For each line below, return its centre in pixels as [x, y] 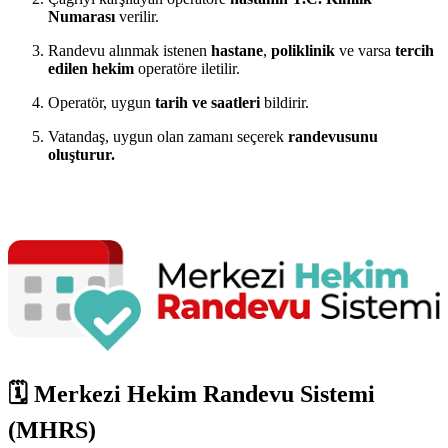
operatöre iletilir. [187, 68]
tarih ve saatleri [207, 102]
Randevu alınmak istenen [129, 50]
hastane [237, 50]
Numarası [81, 16]
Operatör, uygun [101, 102]
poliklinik [303, 50]
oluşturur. [81, 154]
